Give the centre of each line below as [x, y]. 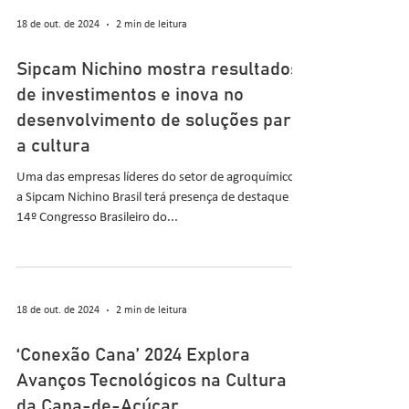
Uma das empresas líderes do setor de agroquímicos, [160, 178]
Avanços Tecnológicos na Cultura [152, 381]
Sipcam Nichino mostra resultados [158, 69]
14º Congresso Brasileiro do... [97, 218]
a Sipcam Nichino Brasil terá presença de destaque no [161, 198]
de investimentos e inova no [130, 95]
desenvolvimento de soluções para [159, 121]
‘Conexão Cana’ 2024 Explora [133, 355]
